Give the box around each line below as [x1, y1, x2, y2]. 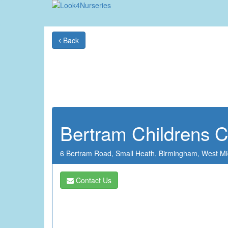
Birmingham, [159, 148, 202, 158]
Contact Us [74, 175, 111, 185]
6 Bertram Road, [60, 148, 116, 158]
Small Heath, [116, 148, 159, 158]
